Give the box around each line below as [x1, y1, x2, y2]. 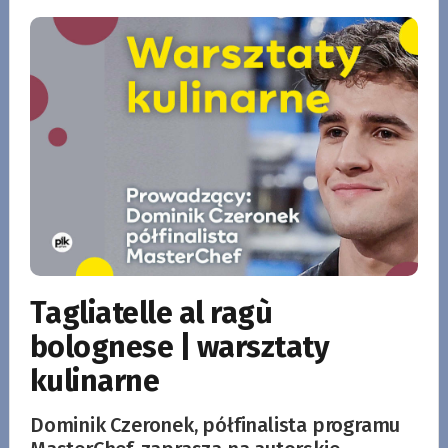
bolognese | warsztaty [29, 328, 330, 365]
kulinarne [29, 362, 160, 399]
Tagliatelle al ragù [29, 294, 273, 331]
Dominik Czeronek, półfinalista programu [29, 412, 401, 437]
